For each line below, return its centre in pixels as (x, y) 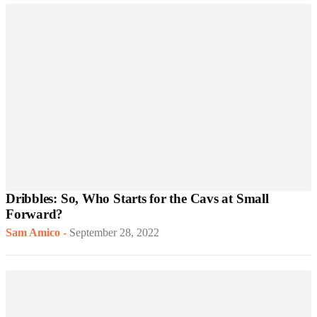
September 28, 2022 (114, 233)
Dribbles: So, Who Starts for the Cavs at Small (137, 199)
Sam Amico (33, 233)
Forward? (35, 214)
